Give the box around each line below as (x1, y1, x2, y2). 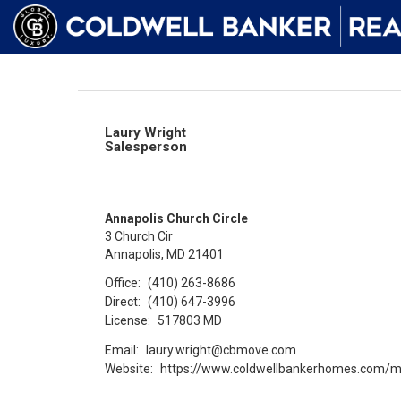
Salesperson (105, 139, 187, 155)
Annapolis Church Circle (105, 211, 248, 226)
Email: (105, 342, 139, 357)
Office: (105, 275, 141, 290)
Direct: (105, 294, 141, 309)
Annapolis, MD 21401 (105, 247, 224, 261)
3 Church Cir (105, 229, 173, 243)
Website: (105, 361, 153, 376)
